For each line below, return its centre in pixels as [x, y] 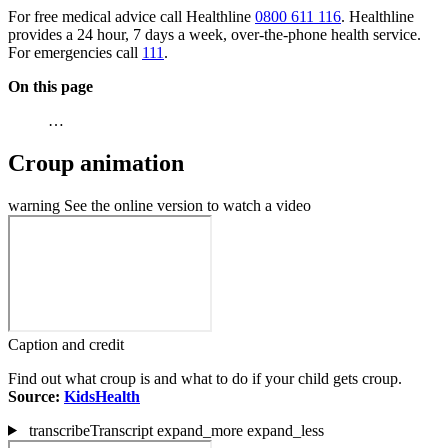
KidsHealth [102, 396]
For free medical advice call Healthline [131, 16]
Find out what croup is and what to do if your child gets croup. [205, 378]
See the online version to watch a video [185, 205]
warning [34, 205]
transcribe [59, 430]
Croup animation [96, 162]
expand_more [199, 430]
